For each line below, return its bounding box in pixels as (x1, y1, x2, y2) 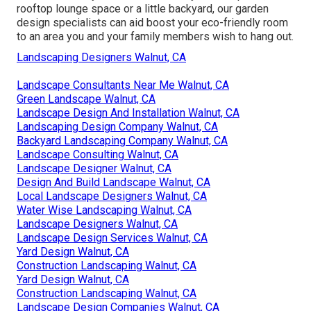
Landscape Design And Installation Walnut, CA (17, 106, 239, 119)
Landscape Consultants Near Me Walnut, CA (17, 78, 229, 92)
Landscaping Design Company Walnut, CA (17, 119, 218, 133)
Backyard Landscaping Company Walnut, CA (17, 133, 228, 147)
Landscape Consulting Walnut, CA (17, 147, 178, 161)
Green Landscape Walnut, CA (17, 92, 155, 106)
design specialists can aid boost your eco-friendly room (17, 15, 288, 29)
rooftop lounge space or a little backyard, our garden (17, 1, 269, 15)
